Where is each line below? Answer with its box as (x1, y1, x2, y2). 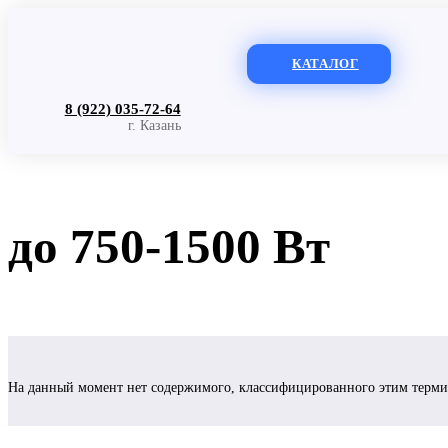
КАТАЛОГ (292, 56, 359, 71)
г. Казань (127, 118, 181, 133)
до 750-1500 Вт (8, 218, 330, 274)
